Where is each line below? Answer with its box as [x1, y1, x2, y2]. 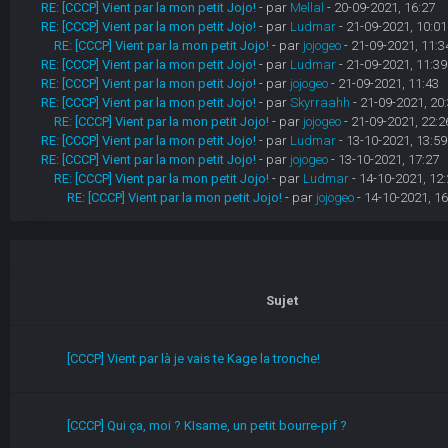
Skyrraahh [289, 95, 350, 110]
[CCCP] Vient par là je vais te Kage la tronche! [66, 351, 320, 366]
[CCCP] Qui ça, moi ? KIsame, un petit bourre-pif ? [66, 418, 347, 433]
